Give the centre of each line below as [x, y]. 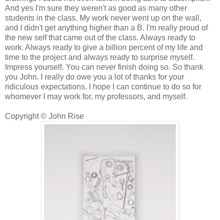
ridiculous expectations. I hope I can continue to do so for [103, 87]
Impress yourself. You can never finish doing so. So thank [104, 67]
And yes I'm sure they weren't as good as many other [96, 8]
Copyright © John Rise [44, 116]
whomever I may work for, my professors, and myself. [96, 97]
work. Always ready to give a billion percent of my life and [104, 48]
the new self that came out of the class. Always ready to [100, 38]
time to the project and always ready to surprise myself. [100, 57]
